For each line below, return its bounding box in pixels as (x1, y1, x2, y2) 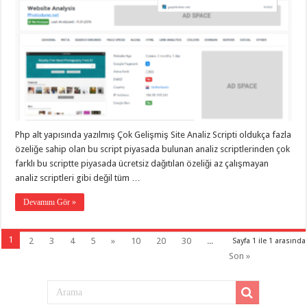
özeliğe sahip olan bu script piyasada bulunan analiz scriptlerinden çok (15, 143, 291, 154)
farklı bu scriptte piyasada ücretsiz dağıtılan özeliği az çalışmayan (15, 158, 269, 169)
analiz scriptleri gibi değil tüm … (15, 172, 141, 183)
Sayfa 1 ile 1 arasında (232, 236, 306, 245)
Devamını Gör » (23, 197, 77, 207)
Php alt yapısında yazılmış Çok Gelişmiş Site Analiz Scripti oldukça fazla (15, 129, 292, 140)
